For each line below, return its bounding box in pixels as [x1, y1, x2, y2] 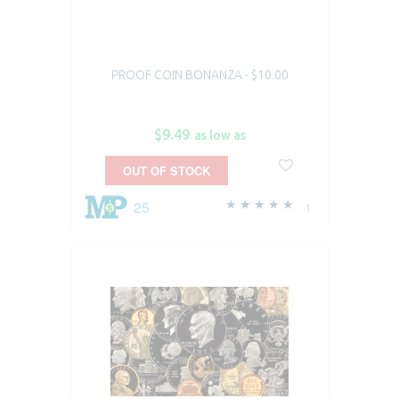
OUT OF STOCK [122, 161, 210, 179]
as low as [193, 127, 246, 142]
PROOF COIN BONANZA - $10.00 [110, 67, 289, 82]
